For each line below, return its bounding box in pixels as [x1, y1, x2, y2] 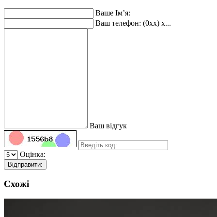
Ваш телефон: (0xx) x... [95, 19, 171, 28]
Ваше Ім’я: [95, 9, 130, 17]
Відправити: [8, 161, 43, 169]
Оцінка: [20, 150, 46, 159]
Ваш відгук [90, 122, 127, 130]
